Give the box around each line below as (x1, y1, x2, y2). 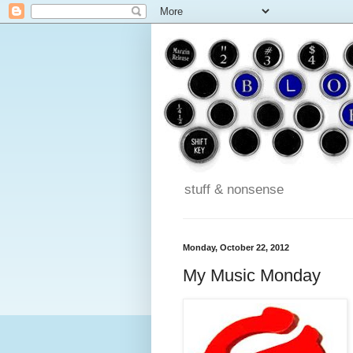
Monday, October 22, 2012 (183, 243, 289, 253)
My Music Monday (183, 265, 321, 285)
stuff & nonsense (184, 182, 284, 198)
